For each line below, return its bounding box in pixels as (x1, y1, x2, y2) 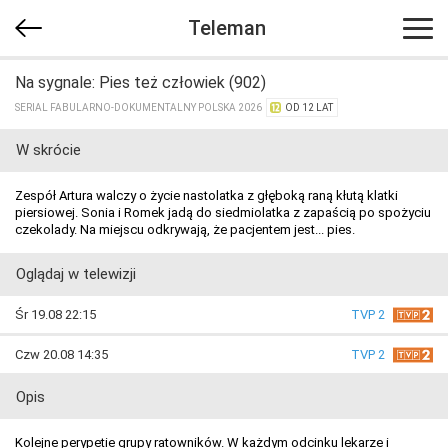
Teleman (187, 16, 266, 40)
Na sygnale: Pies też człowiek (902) (15, 73, 266, 92)
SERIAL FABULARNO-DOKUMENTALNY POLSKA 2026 (15, 102, 266, 113)
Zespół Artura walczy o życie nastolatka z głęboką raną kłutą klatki (15, 188, 398, 203)
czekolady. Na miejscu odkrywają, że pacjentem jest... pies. (15, 222, 355, 237)
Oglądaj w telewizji (16, 265, 136, 283)
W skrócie (16, 141, 81, 159)
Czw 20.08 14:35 (15, 347, 108, 362)
